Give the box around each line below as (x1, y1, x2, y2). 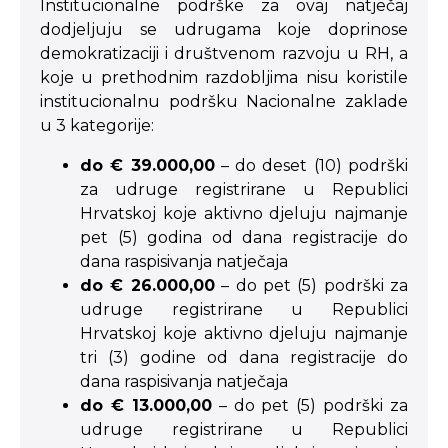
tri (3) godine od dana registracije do (80, 348, 408, 367)
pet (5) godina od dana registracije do (80, 228, 408, 247)
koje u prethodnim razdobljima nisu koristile (40, 68, 408, 87)
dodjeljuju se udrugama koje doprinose (40, 20, 408, 39)
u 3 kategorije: (40, 116, 154, 135)
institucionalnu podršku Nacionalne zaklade (40, 92, 408, 111)
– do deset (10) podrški (214, 156, 409, 175)
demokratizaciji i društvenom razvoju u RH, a (40, 44, 408, 63)
